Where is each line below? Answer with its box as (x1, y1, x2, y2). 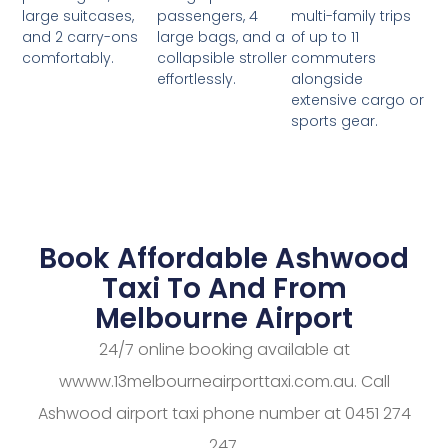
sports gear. (291, 111, 379, 132)
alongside (291, 69, 364, 90)
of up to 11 (291, 27, 360, 48)
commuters (291, 48, 377, 69)
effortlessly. (156, 69, 236, 90)
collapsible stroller (156, 48, 287, 69)
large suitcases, (22, 6, 135, 27)
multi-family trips (291, 6, 412, 27)
